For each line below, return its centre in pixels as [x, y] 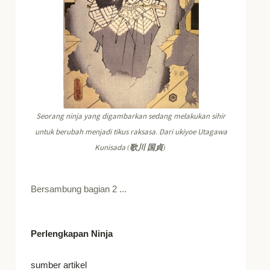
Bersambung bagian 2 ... [80, 189]
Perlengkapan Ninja [72, 233]
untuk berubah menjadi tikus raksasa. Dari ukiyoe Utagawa [131, 132]
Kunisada [111, 147]
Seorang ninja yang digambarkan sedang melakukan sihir [131, 116]
